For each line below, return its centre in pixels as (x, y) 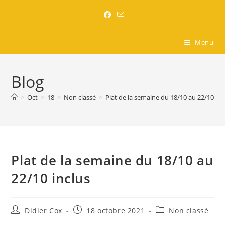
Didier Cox (44, 211)
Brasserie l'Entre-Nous (73, 43)
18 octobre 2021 (116, 211)
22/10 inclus (51, 178)
